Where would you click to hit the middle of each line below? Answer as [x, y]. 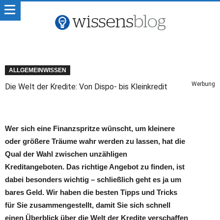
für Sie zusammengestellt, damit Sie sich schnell [88, 205]
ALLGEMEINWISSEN [38, 70]
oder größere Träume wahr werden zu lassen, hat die [95, 141]
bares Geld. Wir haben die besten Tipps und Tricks [91, 192]
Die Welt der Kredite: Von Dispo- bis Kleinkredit [86, 87]
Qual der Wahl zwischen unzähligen [66, 154]
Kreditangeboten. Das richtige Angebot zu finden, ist [95, 167]
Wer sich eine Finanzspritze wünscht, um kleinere [90, 128]
